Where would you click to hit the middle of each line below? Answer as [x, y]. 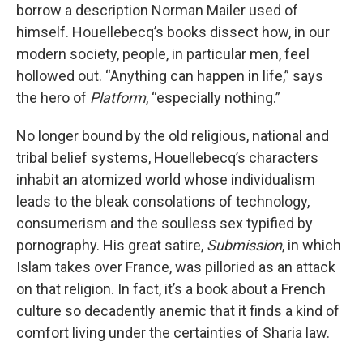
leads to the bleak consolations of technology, [163, 202]
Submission [244, 246]
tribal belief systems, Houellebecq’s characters [167, 158]
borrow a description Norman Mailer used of [157, 11]
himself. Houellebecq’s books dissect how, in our [173, 32]
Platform [118, 98]
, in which [312, 246]
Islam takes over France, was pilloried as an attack [176, 267]
